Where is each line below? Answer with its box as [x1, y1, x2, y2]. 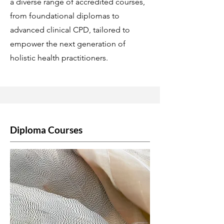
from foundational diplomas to [10, 11, 119, 20]
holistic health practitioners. [10, 53, 108, 62]
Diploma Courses [10, 124, 82, 135]
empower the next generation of [10, 39, 125, 48]
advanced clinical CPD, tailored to [10, 25, 130, 34]
